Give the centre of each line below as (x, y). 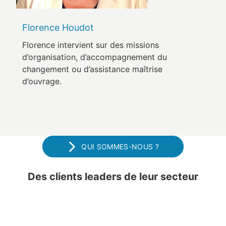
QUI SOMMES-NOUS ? (120, 147)
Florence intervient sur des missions (91, 45)
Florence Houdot (58, 28)
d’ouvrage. (42, 81)
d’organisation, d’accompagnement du (95, 57)
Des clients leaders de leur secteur (113, 177)
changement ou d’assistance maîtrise (92, 69)
